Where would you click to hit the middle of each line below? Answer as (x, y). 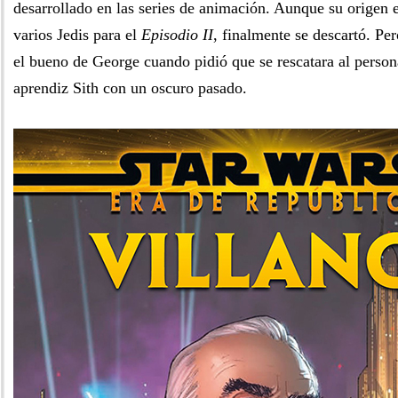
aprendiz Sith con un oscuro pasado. (130, 88)
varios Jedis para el (77, 35)
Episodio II (177, 35)
